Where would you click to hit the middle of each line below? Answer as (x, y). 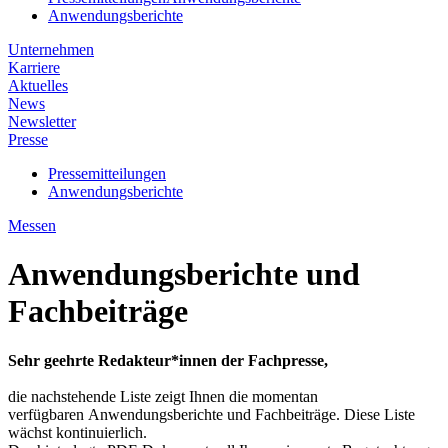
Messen (32, 225)
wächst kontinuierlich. (77, 432)
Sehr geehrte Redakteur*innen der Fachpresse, (168, 360)
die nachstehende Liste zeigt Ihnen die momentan (163, 396)
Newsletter (42, 121)
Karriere (34, 67)
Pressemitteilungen (107, 173)
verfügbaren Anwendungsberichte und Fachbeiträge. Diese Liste (211, 414)
